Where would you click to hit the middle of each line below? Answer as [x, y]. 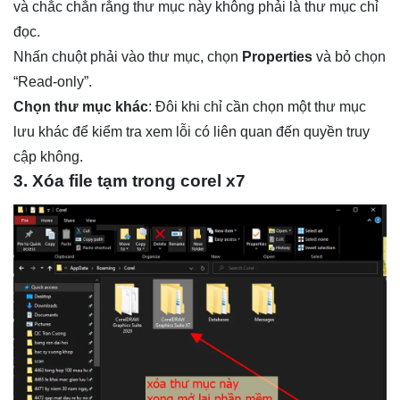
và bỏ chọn [349, 56]
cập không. [48, 156]
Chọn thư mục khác [81, 106]
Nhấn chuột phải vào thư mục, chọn [128, 56]
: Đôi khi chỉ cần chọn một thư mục [257, 106]
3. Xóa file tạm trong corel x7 [129, 180]
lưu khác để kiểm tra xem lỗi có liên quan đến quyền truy [192, 131]
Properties [277, 56]
